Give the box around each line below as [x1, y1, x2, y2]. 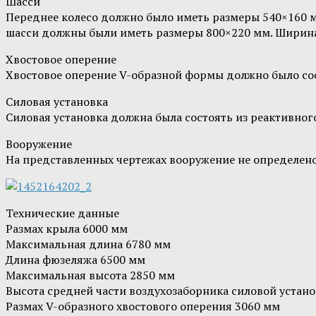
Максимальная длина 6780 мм [6, 236, 171, 253]
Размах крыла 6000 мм [6, 221, 128, 237]
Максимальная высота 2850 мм [6, 267, 175, 284]
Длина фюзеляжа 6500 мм [6, 252, 145, 268]
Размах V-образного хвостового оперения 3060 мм [6, 298, 280, 315]
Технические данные [6, 205, 119, 221]
